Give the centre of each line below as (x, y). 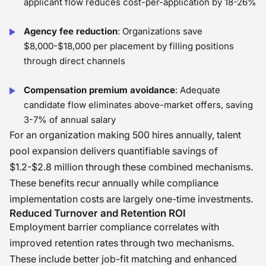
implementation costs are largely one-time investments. (131, 199)
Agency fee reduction (71, 31)
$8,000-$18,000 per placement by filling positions (129, 46)
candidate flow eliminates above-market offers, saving (138, 105)
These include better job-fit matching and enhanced (123, 259)
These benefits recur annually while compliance (114, 183)
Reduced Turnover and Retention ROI (98, 213)
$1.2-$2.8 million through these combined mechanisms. (131, 167)
